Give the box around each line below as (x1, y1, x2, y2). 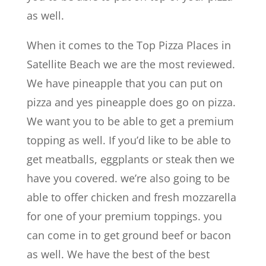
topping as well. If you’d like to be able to (26, 132, 231, 147)
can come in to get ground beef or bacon (26, 227, 231, 242)
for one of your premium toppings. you (26, 208, 222, 223)
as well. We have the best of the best (26, 246, 210, 261)
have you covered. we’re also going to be (26, 170, 230, 185)
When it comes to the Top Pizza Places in (26, 37, 231, 52)
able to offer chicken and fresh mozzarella (26, 189, 236, 204)
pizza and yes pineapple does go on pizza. (26, 94, 236, 109)
